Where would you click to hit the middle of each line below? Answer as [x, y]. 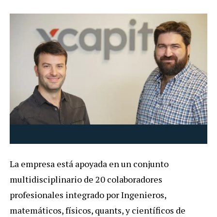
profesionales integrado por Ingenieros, [88, 195]
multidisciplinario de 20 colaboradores [86, 179]
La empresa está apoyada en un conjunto [89, 164]
